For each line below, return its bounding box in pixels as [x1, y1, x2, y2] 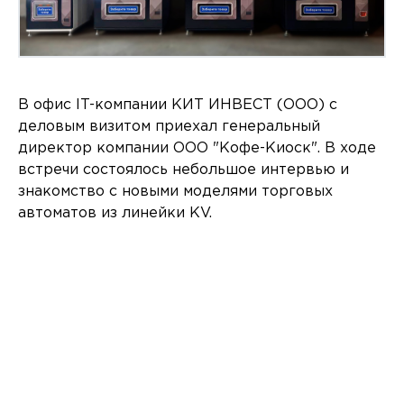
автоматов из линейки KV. [18, 207, 212, 221]
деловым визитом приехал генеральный [18, 120, 320, 134]
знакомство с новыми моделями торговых [18, 185, 333, 199]
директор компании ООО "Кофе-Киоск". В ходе [18, 142, 376, 156]
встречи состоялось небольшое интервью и [18, 163, 349, 178]
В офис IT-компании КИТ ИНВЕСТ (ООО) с [18, 98, 337, 113]
